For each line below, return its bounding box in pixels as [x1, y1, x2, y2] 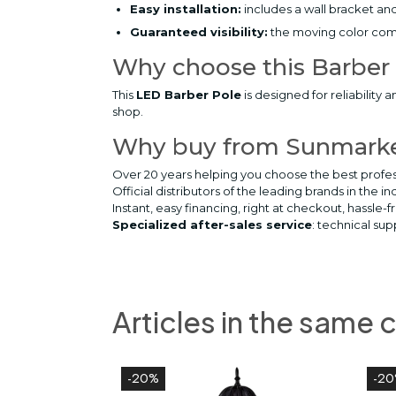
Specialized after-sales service [112, 217, 312, 232]
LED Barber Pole [136, 88, 241, 102]
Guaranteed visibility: [130, 25, 268, 39]
